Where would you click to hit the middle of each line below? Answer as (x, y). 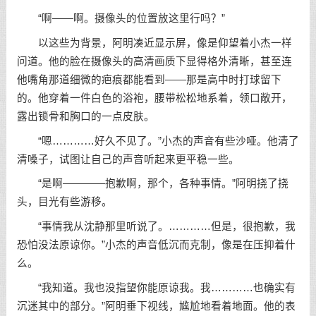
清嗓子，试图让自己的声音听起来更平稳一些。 (128, 159)
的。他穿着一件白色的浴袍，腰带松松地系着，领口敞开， (154, 98)
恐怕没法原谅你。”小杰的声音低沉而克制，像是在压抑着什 (156, 245)
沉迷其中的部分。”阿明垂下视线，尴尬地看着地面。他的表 (156, 306)
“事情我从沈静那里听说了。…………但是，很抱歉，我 (156, 227)
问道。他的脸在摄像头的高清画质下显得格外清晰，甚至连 (154, 61)
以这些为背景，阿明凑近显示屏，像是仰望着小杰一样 (154, 43)
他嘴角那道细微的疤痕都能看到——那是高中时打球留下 (149, 79)
